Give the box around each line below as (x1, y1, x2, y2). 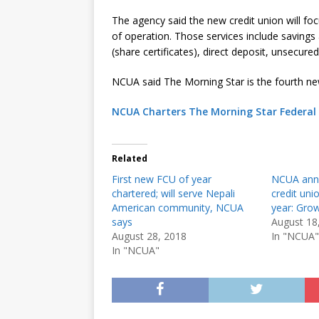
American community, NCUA (112, 201, 244, 214)
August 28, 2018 (112, 229, 187, 243)
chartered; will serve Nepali (112, 187, 235, 200)
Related (112, 152, 147, 164)
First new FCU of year (112, 172, 211, 186)
